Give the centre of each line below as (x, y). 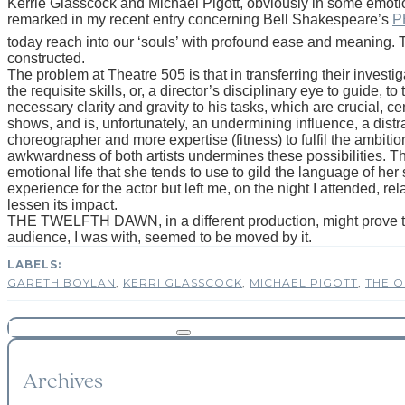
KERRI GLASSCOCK (183, 282)
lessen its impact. (62, 204)
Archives (63, 382)
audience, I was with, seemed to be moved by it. (160, 237)
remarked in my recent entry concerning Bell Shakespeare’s (200, 19)
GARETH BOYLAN (61, 282)
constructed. (46, 58)
